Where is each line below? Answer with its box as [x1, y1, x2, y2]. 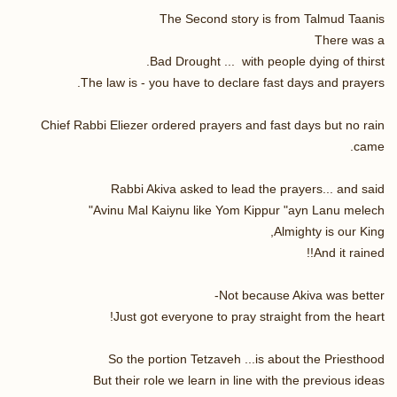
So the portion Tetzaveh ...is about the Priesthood [108, 351, 385, 366]
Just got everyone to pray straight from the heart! [113, 308, 385, 323]
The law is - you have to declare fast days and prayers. [81, 74, 385, 90]
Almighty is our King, [274, 223, 385, 238]
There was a [315, 32, 385, 47]
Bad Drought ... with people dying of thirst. [150, 53, 385, 68]
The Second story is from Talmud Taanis [160, 11, 385, 26]
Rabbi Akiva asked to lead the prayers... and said [111, 181, 385, 196]
